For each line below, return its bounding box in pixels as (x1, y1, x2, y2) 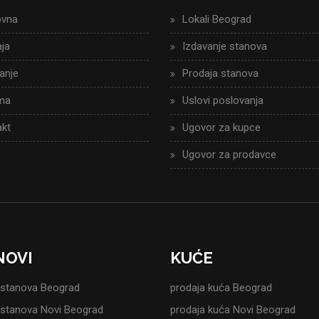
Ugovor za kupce (182, 121, 261, 134)
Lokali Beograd (182, 13, 251, 26)
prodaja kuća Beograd (170, 281, 272, 295)
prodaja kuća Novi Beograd (170, 303, 296, 317)
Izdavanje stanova (182, 40, 267, 53)
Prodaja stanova (182, 67, 258, 80)
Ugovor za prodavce (182, 148, 276, 161)
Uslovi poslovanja (182, 94, 263, 107)
